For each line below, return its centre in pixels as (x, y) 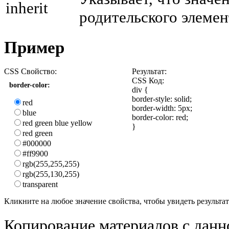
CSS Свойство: (30, 71)
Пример (34, 48)
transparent (40, 184)
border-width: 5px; (162, 108)
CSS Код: (148, 80)
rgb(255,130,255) (51, 174)
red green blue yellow (58, 123)
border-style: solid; (162, 99)
